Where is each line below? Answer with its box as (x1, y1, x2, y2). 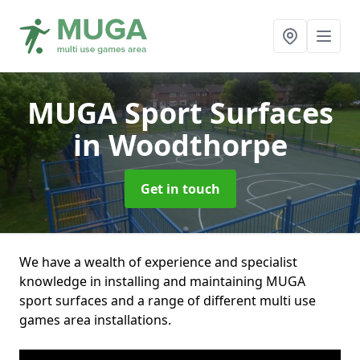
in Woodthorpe (72, 125, 288, 165)
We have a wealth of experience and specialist (19, 253, 297, 271)
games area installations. (19, 311, 171, 329)
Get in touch (140, 180, 220, 198)
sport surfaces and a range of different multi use (19, 292, 316, 309)
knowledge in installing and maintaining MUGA (19, 272, 305, 290)
